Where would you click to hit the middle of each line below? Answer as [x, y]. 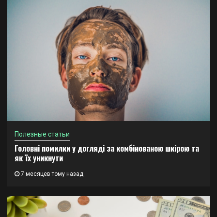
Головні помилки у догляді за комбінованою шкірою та [107, 148]
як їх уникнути [39, 158]
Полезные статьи [42, 134]
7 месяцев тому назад [51, 174]
